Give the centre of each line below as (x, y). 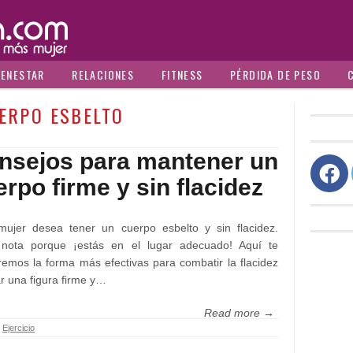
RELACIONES (103, 74)
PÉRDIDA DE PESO (275, 74)
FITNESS (182, 74)
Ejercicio (19, 328)
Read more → (239, 313)
